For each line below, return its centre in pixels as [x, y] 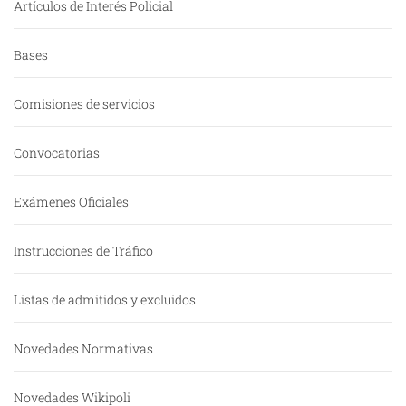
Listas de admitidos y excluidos [105, 300]
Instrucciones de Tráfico [83, 251]
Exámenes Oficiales [71, 202]
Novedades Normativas [83, 349]
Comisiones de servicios [84, 104]
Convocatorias [57, 153]
